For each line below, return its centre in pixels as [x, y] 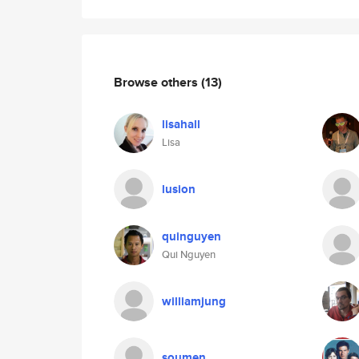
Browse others [157, 82]
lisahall [181, 124]
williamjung [194, 301]
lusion [179, 189]
